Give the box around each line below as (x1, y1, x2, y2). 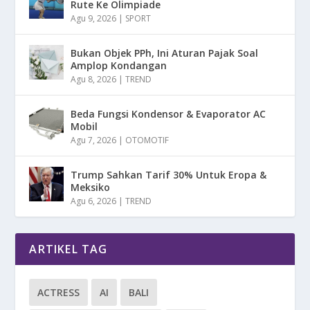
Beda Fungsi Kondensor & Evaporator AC (71, 107, 266, 120)
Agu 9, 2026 (71, 12, 117, 24)
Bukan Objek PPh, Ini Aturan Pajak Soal (71, 46, 259, 60)
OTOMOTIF (125, 134, 170, 146)
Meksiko (71, 180, 111, 194)
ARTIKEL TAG (29, 241, 108, 257)
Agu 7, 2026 (71, 134, 117, 146)
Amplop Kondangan (71, 58, 167, 72)
